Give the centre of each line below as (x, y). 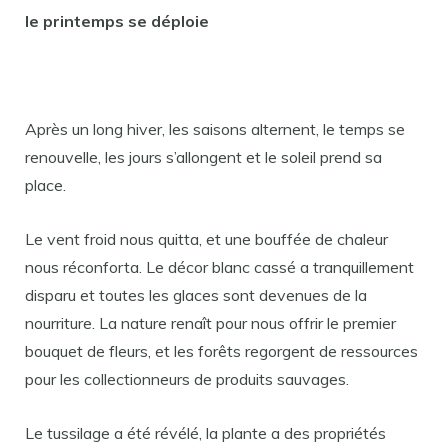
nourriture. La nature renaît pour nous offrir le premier (210, 323)
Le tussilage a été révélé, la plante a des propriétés (205, 433)
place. (45, 185)
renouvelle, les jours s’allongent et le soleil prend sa (203, 157)
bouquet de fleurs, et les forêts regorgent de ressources (221, 351)
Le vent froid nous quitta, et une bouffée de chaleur (206, 239)
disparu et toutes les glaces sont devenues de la (196, 295)
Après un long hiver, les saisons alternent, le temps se (215, 129)
